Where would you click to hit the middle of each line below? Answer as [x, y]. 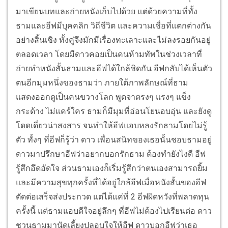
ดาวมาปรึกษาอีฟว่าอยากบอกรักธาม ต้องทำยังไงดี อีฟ [111, 154]
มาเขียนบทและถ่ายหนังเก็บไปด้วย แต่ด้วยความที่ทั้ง [107, 12]
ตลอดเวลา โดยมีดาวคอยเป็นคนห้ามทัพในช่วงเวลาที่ [109, 54]
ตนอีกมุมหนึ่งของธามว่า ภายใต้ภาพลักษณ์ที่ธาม [102, 83]
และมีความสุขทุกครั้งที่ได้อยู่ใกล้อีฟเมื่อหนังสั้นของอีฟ [111, 183]
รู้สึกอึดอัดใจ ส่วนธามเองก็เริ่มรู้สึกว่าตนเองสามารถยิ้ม [112, 168]
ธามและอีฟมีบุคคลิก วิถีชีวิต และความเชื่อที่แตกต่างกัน [113, 26]
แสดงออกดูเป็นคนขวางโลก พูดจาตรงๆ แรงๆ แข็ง [103, 97]
